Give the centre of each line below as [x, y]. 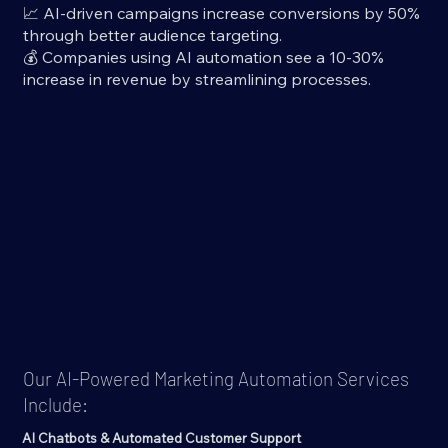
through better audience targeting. [152, 35]
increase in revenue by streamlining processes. [196, 79]
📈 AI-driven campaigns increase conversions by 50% [221, 13]
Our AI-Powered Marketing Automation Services [216, 379]
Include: [56, 405]
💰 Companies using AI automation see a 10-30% [203, 57]
